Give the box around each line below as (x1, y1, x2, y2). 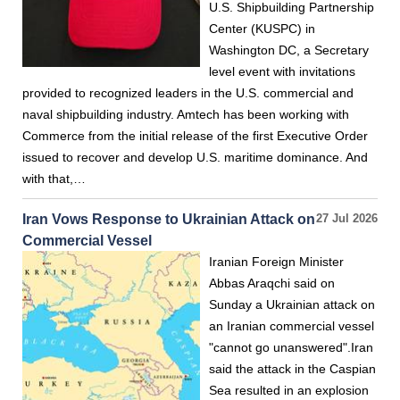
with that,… (22, 171, 86, 186)
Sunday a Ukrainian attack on (209, 297, 375, 312)
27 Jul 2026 (316, 212, 378, 225)
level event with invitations (209, 64, 355, 79)
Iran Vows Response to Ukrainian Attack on (22, 211, 315, 227)
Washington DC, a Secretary (209, 43, 369, 57)
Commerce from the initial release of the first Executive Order (22, 129, 368, 143)
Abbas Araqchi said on (209, 276, 335, 290)
